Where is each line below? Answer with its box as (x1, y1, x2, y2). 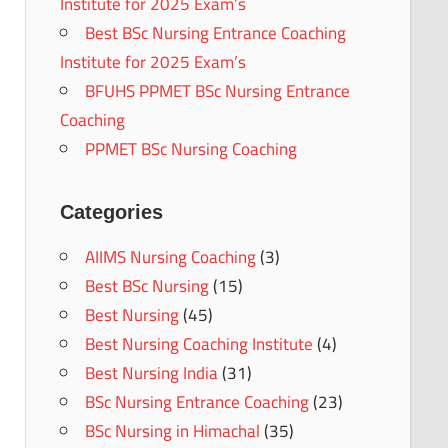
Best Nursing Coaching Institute (84, 327, 313, 360)
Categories (59, 200, 163, 223)
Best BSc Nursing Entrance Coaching (84, 16, 346, 49)
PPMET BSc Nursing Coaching (84, 132, 297, 165)
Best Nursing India (84, 356, 218, 389)
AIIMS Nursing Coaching (84, 240, 256, 273)
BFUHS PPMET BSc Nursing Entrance (84, 74, 350, 107)
